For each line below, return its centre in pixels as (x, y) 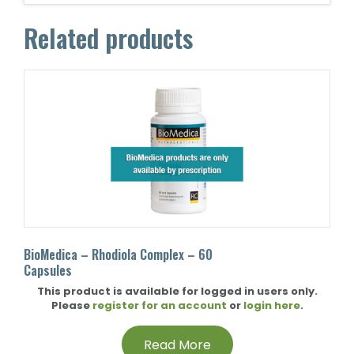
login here (271, 305)
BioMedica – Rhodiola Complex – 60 (118, 254)
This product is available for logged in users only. (177, 291)
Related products (108, 38)
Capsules (48, 270)
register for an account (159, 305)
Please (72, 305)
